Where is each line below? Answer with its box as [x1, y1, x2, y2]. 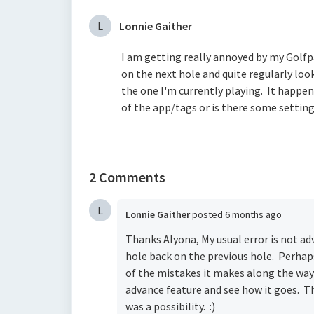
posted [192, 208, 225, 221]
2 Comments [89, 168, 165, 186]
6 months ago [225, 208, 282, 221]
